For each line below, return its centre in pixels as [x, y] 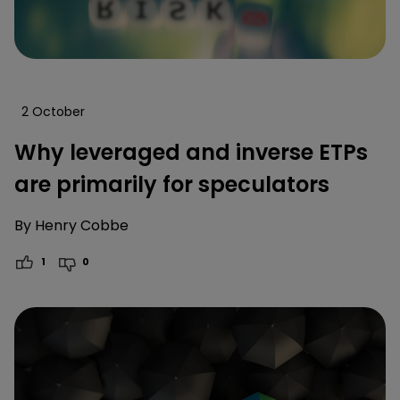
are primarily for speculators [172, 185]
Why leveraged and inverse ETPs [191, 153]
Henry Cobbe [82, 226]
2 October [53, 112]
